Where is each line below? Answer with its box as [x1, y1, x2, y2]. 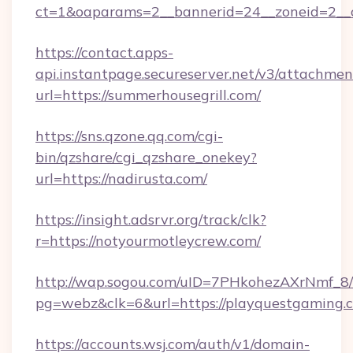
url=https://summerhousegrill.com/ [35, 86, 261, 104]
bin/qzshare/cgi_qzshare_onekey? [35, 148, 257, 166]
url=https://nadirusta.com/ [35, 169, 207, 188]
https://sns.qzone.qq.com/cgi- [35, 127, 223, 145]
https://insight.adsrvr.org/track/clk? [35, 210, 266, 229]
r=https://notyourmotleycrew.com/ [35, 232, 261, 250]
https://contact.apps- [35, 43, 173, 61]
